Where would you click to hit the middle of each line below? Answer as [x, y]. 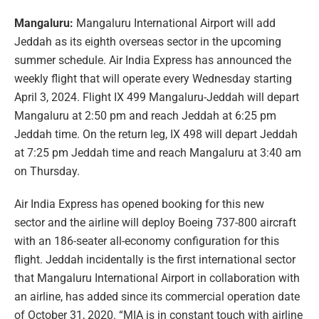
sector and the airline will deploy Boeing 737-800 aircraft [155, 222]
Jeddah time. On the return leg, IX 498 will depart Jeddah [156, 134]
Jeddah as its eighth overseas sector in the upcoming [148, 41]
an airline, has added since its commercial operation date [157, 296]
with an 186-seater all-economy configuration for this [147, 241]
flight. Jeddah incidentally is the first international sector [155, 259]
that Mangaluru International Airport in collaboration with [157, 278]
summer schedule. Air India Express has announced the [153, 60]
